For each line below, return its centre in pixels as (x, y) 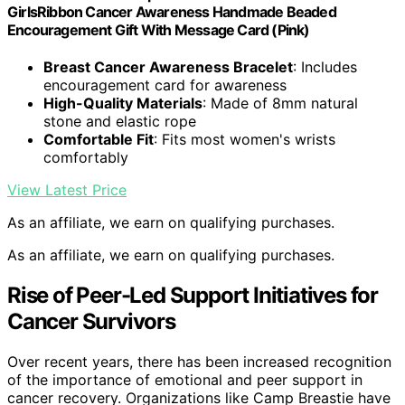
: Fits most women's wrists (245, 140)
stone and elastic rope (120, 122)
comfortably (86, 158)
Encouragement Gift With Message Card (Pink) (159, 29)
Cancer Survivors (91, 322)
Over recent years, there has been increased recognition (199, 362)
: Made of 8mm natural (280, 104)
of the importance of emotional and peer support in (185, 380)
